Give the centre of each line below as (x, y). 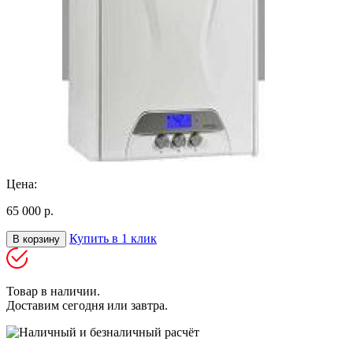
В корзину (36, 239)
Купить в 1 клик (113, 238)
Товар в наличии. (53, 291)
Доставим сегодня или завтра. (87, 305)
